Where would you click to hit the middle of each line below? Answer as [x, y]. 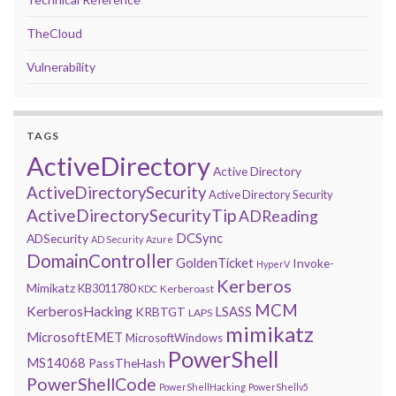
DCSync [199, 238]
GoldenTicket [215, 263]
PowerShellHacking [202, 387]
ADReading [278, 217]
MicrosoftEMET [75, 337]
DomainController [100, 261]
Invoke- [313, 263]
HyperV [273, 264]
